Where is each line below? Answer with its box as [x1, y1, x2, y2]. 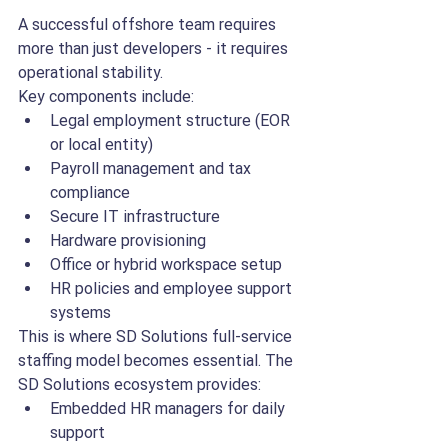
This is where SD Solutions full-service [18, 327, 296, 346]
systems [50, 303, 111, 322]
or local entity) [50, 135, 153, 154]
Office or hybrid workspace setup [50, 255, 282, 274]
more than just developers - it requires [18, 39, 292, 58]
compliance [50, 183, 130, 202]
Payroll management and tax [50, 159, 255, 178]
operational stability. [18, 63, 163, 82]
